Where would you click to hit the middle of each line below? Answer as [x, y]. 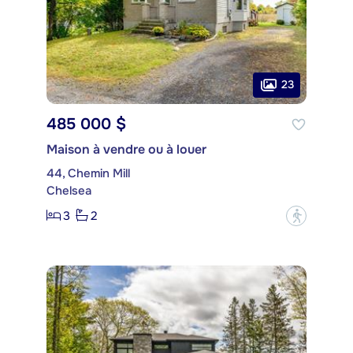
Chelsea [69, 190]
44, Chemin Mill [88, 173]
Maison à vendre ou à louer [126, 149]
